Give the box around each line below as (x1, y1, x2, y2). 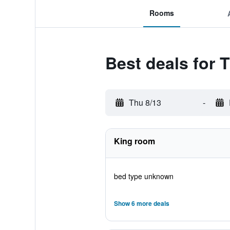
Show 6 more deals (113, 199, 169, 208)
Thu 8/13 (128, 97, 161, 108)
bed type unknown (113, 171, 174, 181)
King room (113, 135, 155, 147)
